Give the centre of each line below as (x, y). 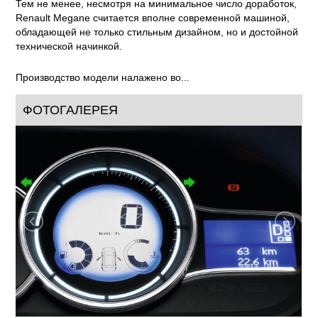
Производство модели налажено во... (103, 77)
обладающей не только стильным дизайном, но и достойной (157, 32)
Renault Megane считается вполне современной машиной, (153, 18)
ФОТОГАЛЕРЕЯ (71, 110)
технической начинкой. (69, 46)
